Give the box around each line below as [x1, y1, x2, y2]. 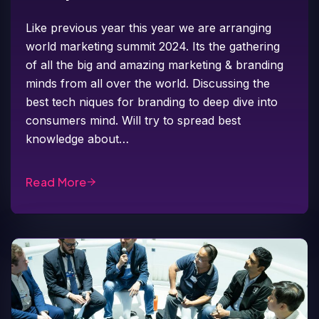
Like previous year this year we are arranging [26, 20, 272, 35]
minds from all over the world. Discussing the [26, 75, 271, 90]
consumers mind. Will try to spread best [26, 113, 241, 127]
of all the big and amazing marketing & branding [26, 57, 284, 72]
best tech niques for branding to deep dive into [26, 94, 278, 109]
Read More [26, 174, 87, 189]
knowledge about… [26, 131, 130, 146]
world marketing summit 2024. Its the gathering [26, 38, 281, 53]
